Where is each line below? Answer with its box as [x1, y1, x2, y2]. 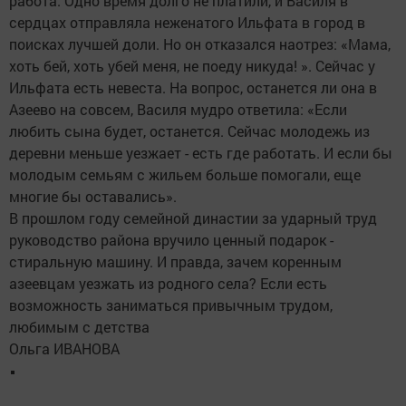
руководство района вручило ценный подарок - [9, 230, 333, 250]
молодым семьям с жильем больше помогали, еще [9, 165, 361, 185]
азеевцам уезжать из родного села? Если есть [9, 274, 327, 294]
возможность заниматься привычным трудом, [9, 295, 333, 315]
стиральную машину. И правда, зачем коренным [9, 252, 342, 272]
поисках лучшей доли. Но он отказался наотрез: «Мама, [9, 34, 391, 54]
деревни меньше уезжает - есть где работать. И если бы [9, 143, 392, 163]
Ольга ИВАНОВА [9, 339, 120, 359]
